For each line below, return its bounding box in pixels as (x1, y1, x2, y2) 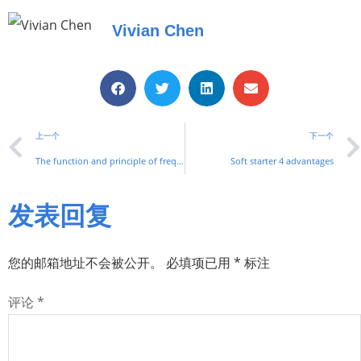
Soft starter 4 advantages (230, 154, 334, 167)
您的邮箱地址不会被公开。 (8, 253, 163, 272)
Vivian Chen (112, 22, 204, 39)
